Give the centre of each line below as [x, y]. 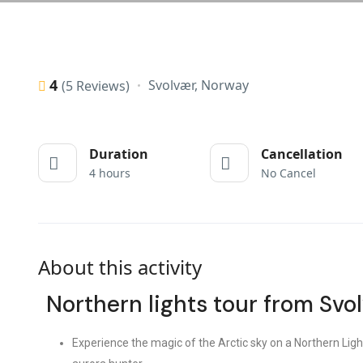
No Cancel [289, 173]
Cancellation [302, 154]
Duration [119, 154]
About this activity [120, 267]
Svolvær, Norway [199, 85]
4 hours [110, 173]
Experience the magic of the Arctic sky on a [183, 343]
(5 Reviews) [96, 85]
